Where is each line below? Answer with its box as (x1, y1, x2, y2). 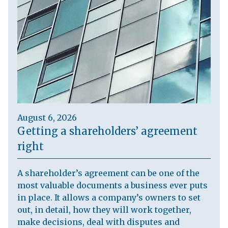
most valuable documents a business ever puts (17, 180, 208, 190)
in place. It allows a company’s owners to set (17, 192, 201, 203)
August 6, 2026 (17, 112, 77, 123)
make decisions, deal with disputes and (17, 217, 180, 227)
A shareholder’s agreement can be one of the (17, 168, 199, 178)
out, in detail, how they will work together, (17, 205, 191, 215)
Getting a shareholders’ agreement (17, 125, 197, 137)
